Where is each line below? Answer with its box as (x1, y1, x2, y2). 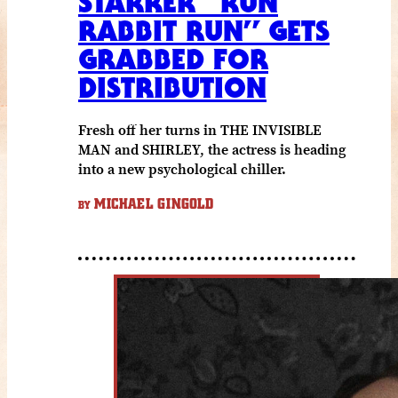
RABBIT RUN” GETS (78, 12, 330, 48)
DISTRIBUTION (78, 69, 267, 105)
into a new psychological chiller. (78, 158, 286, 179)
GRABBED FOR (78, 41, 268, 76)
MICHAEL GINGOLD (91, 195, 213, 212)
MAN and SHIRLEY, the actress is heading (78, 139, 346, 159)
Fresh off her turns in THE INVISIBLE (78, 119, 322, 139)
